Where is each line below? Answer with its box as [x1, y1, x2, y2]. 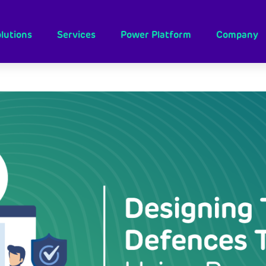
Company [216, 28, 258, 40]
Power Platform [120, 28, 191, 40]
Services [56, 28, 96, 40]
